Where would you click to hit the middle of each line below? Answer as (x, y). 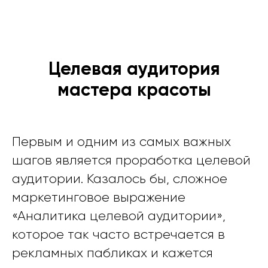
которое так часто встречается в (118, 234)
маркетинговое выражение (99, 197)
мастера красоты (134, 90)
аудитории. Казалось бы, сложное (120, 179)
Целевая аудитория (134, 69)
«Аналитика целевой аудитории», (119, 216)
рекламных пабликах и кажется (112, 253)
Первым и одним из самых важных (121, 142)
